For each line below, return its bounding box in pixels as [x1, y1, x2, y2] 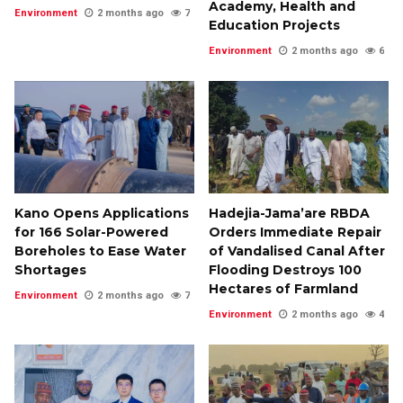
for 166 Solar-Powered [14, 223, 168, 240]
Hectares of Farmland [209, 280, 358, 297]
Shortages [14, 261, 86, 278]
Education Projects [209, 16, 340, 33]
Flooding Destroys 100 [209, 261, 362, 278]
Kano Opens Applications [14, 204, 189, 221]
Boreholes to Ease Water [14, 242, 186, 259]
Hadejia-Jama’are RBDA [209, 204, 370, 221]
